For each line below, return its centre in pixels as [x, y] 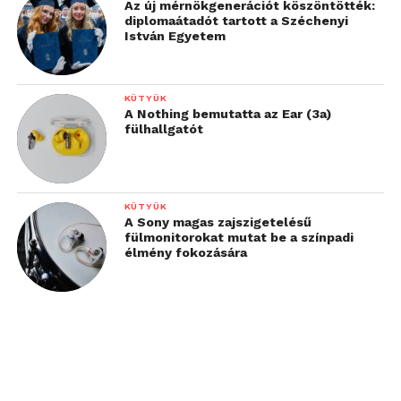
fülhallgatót [163, 128]
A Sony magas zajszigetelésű [218, 222]
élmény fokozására [185, 252]
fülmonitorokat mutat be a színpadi [239, 237]
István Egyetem [175, 35]
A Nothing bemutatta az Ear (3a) [227, 113]
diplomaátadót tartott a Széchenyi [236, 20]
